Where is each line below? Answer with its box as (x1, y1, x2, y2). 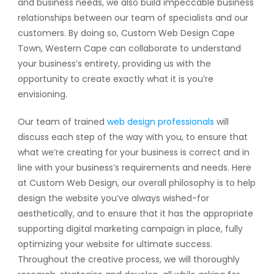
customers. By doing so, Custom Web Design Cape (17, 27, 235, 39)
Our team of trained (17, 116, 107, 128)
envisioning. (17, 88, 67, 100)
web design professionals (106, 116, 214, 128)
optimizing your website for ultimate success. (17, 238, 212, 250)
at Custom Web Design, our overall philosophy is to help (17, 177, 256, 189)
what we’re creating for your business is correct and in (17, 146, 250, 158)
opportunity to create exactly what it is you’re (17, 73, 213, 85)
